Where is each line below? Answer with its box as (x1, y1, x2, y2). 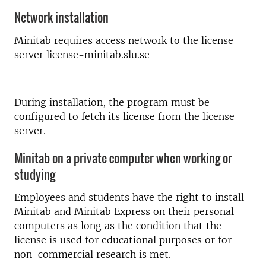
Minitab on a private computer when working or (14, 148, 232, 167)
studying (14, 165, 55, 183)
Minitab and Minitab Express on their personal (14, 205, 234, 217)
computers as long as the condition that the (14, 220, 221, 232)
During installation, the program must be (14, 96, 210, 108)
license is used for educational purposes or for (14, 234, 232, 246)
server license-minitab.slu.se (14, 48, 150, 61)
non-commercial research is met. (14, 248, 171, 260)
